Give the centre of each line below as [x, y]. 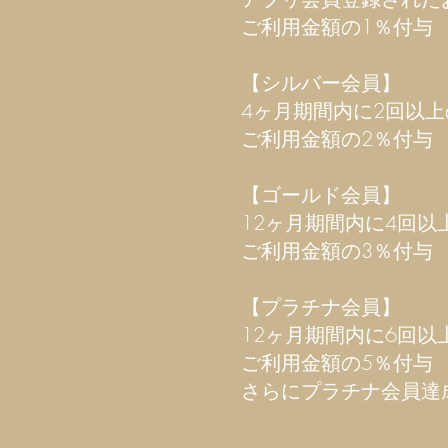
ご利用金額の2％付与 [337, 138]
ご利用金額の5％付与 [337, 362]
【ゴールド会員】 [321, 194]
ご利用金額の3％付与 [337, 250]
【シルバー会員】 [321, 82]
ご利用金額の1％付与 [337, 26]
